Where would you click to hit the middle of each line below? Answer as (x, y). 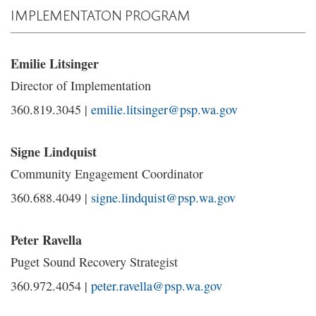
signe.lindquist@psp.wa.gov (163, 197)
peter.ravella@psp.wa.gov (157, 286)
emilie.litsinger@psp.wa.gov (164, 109)
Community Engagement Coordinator (107, 174)
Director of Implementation (81, 85)
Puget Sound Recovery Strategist (94, 262)
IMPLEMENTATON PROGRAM (101, 15)
